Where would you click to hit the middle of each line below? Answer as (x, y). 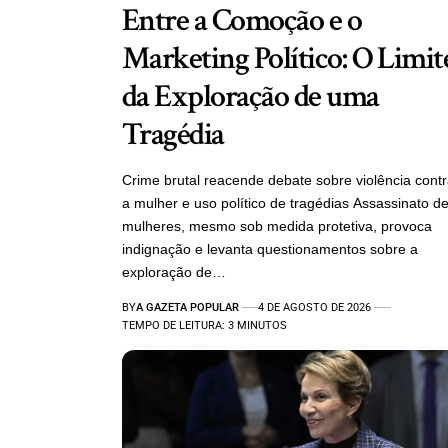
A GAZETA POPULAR (187, 307)
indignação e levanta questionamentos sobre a (270, 248)
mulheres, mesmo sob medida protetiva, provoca (277, 225)
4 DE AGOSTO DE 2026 (315, 307)
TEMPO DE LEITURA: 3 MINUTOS (204, 325)
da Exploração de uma (250, 96)
